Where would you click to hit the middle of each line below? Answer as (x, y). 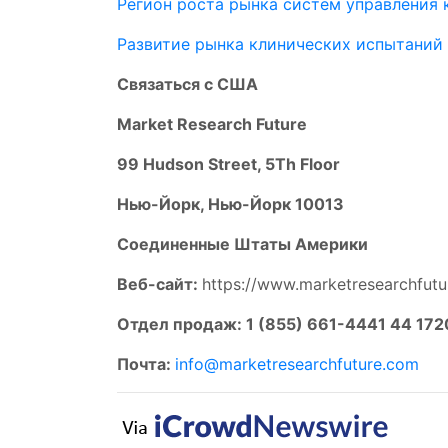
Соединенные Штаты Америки (242, 244)
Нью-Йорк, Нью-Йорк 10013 (230, 204)
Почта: (146, 364)
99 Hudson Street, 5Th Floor (228, 164)
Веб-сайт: (157, 284)
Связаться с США (187, 84)
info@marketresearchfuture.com (297, 364)
